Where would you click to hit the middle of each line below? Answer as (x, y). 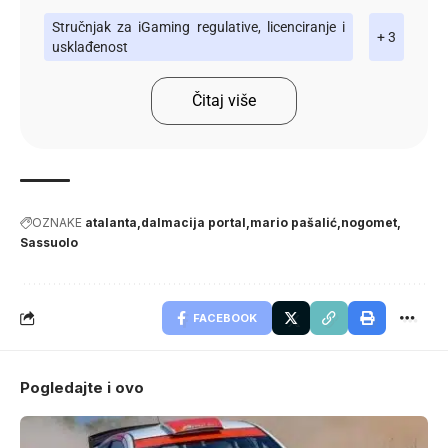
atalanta (111, 223)
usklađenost (90, 47)
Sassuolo (49, 243)
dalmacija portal (193, 223)
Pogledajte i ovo (82, 388)
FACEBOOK (225, 318)
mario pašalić (293, 223)
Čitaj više (224, 101)
